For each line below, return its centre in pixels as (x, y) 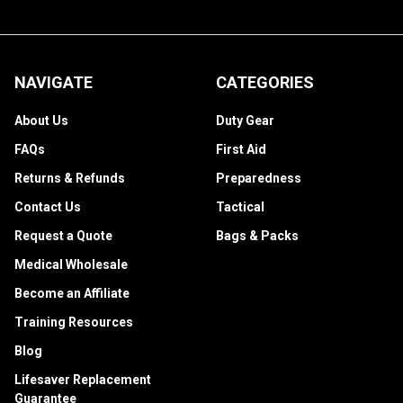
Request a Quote (63, 235)
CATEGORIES (265, 83)
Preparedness (259, 178)
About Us (41, 121)
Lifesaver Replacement (83, 379)
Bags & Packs (257, 235)
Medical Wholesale (71, 264)
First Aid (241, 149)
